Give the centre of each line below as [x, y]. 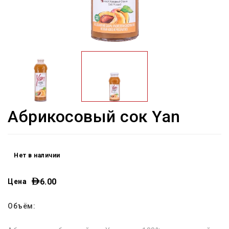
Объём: [21, 206]
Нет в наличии [37, 155]
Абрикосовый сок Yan [94, 116]
